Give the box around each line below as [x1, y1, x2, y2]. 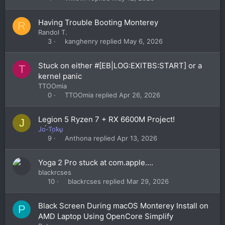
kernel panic [38, 71, 82, 81]
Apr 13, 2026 [117, 134, 158, 142]
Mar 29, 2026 [127, 177, 169, 185]
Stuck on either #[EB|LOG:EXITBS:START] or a [38, 61, 202, 70]
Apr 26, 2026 [119, 90, 161, 99]
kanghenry [65, 37, 98, 45]
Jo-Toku [38, 125, 63, 133]
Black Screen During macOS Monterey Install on [38, 201, 208, 210]
